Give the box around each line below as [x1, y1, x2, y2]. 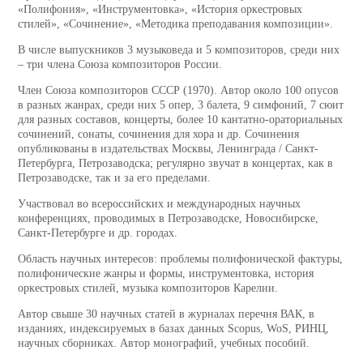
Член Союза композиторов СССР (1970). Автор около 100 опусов [18, 84, 339, 97]
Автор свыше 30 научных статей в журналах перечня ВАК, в [18, 308, 314, 321]
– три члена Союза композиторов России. [18, 58, 228, 71]
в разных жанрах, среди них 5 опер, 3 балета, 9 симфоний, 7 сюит [18, 99, 344, 112]
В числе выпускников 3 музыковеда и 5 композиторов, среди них [18, 44, 340, 57]
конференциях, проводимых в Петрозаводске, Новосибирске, [18, 212, 318, 225]
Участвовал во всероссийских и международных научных [18, 198, 301, 211]
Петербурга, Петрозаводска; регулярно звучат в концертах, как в [18, 157, 333, 170]
